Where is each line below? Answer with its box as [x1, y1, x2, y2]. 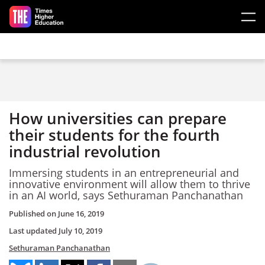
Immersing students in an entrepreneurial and [9, 165, 239, 180]
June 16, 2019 [58, 208, 104, 219]
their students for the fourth [9, 124, 220, 146]
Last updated [9, 225, 59, 236]
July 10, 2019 [59, 225, 102, 236]
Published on [9, 208, 58, 219]
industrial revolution [9, 141, 161, 162]
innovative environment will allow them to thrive [9, 176, 250, 191]
